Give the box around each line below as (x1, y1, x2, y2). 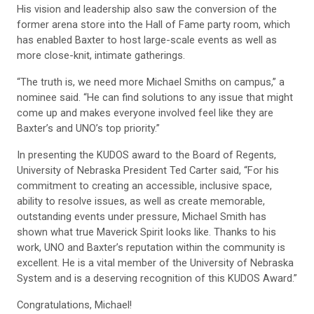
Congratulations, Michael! (17, 299, 132, 312)
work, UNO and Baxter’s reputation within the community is (17, 241, 285, 254)
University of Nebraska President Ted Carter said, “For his (17, 164, 279, 177)
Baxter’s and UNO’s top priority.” (17, 122, 160, 135)
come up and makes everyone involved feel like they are (17, 107, 273, 120)
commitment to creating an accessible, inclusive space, (17, 179, 272, 193)
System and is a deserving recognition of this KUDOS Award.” (17, 272, 297, 285)
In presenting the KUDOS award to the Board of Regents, (17, 149, 276, 162)
